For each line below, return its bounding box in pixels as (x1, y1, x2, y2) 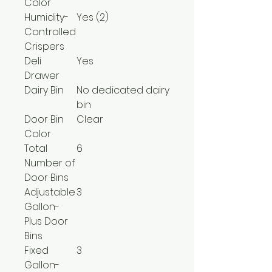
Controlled (24, 24, 76, 39)
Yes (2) (76, 10, 109, 24)
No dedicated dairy (76, 83, 169, 97)
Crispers (24, 39, 64, 53)
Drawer (24, 68, 59, 83)
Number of (24, 155, 75, 170)
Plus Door (24, 214, 68, 228)
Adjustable (24, 185, 75, 199)
